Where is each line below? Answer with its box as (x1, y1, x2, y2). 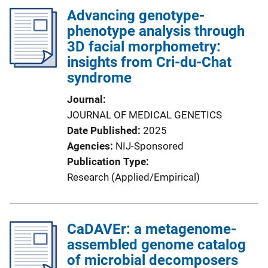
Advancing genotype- (67, 7, 205, 24)
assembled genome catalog (67, 236, 246, 253)
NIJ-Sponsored (115, 140, 184, 152)
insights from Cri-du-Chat (67, 54, 232, 71)
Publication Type (67, 156, 146, 167)
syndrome (67, 69, 132, 86)
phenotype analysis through (67, 23, 245, 39)
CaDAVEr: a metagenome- (67, 221, 236, 237)
